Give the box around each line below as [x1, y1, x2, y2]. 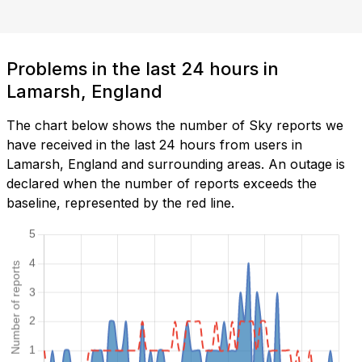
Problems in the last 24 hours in [6, 58, 279, 80]
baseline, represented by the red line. [6, 195, 234, 212]
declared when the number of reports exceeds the [6, 175, 317, 192]
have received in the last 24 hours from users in [6, 137, 302, 154]
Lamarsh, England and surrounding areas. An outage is [6, 156, 345, 173]
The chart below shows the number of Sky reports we [6, 117, 343, 134]
